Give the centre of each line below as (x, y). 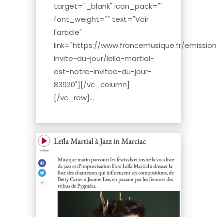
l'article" (68, 32)
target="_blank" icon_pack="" (108, 6)
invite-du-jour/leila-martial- (104, 59)
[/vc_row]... (74, 98)
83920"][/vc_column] (92, 85)
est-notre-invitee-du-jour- (103, 72)
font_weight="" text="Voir (101, 19)
